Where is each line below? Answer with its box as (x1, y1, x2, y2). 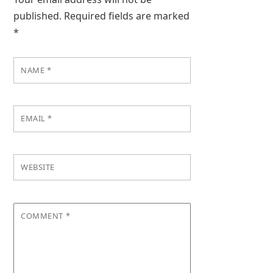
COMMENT (21, 210, 66, 221)
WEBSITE (21, 161, 55, 173)
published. (13, 9, 62, 23)
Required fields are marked (64, 9, 190, 23)
